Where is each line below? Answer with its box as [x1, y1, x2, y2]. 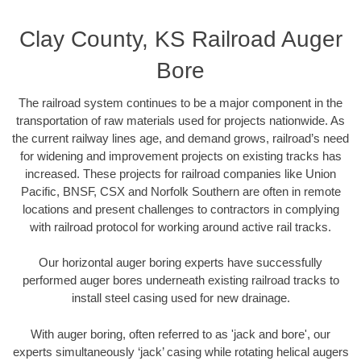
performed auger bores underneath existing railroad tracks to [22, 273, 339, 288]
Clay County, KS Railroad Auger [19, 26, 342, 52]
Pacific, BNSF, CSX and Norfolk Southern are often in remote [20, 184, 341, 198]
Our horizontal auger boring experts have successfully [39, 255, 322, 270]
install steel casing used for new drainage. [71, 291, 290, 305]
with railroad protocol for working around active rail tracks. [30, 219, 331, 234]
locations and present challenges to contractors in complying [22, 201, 339, 216]
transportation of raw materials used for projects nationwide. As [16, 113, 345, 127]
